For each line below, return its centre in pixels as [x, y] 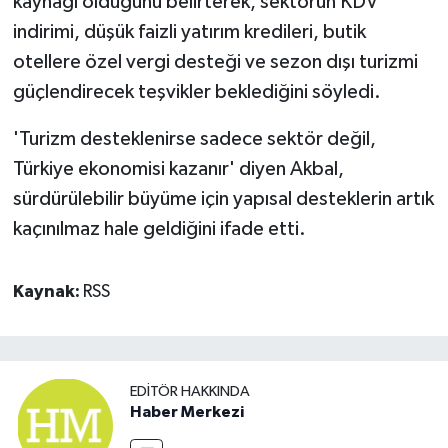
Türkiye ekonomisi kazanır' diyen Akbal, [178, 168]
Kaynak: [47, 291]
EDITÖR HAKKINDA [190, 391]
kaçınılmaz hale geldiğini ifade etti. [159, 228]
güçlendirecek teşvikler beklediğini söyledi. [196, 91]
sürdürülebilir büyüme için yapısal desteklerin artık [223, 198]
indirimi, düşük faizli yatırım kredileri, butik [189, 31]
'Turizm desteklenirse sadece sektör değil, [194, 138]
